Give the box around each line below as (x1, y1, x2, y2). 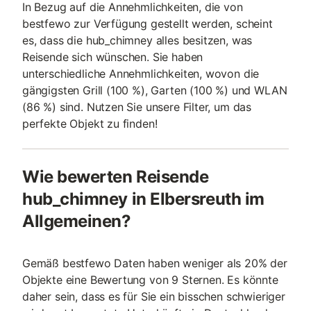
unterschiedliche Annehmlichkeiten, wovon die (22, 67, 260, 81)
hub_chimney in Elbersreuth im (22, 189, 264, 209)
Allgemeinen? (22, 211, 131, 231)
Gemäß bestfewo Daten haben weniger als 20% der (22, 256, 287, 270)
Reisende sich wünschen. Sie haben (22, 50, 203, 64)
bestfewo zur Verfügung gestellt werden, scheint (22, 17, 273, 31)
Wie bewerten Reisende (22, 167, 209, 187)
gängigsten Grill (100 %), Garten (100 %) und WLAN (22, 83, 287, 97)
